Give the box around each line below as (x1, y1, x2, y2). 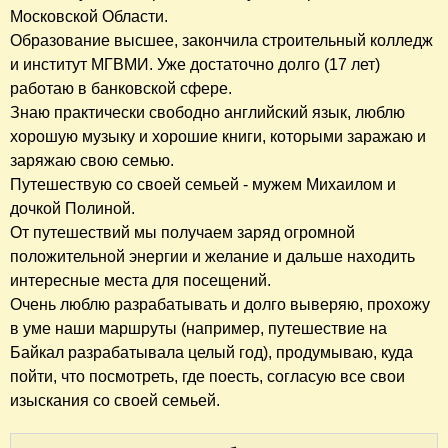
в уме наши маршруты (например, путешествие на (10, 319, 387, 337)
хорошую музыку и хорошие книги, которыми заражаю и (10, 127, 426, 145)
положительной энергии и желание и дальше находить (10, 247, 415, 265)
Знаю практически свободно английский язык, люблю (10, 103, 405, 121)
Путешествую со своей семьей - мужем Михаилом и (10, 175, 396, 193)
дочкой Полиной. (10, 199, 135, 217)
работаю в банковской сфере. (10, 79, 232, 97)
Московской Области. (10, 7, 168, 25)
